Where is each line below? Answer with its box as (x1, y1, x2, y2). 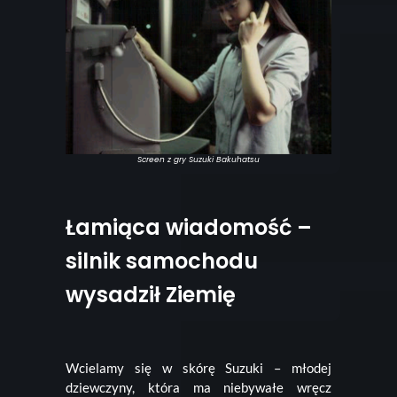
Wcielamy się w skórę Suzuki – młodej (66, 359, 331, 376)
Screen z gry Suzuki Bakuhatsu (137, 153, 260, 165)
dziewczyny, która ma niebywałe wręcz (66, 378, 331, 395)
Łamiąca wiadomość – (66, 212, 312, 242)
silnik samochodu (66, 245, 258, 276)
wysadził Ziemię (66, 279, 236, 309)
